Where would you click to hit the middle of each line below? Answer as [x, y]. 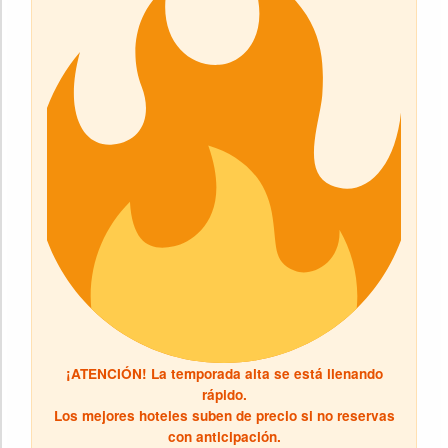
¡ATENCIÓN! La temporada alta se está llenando [224, 373]
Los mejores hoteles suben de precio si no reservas [224, 415]
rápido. [224, 394]
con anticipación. [224, 436]
